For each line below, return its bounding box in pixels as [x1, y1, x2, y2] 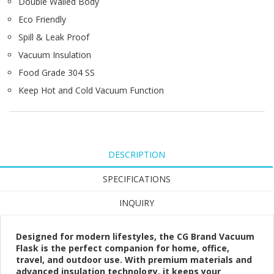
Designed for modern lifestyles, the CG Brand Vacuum [16, 231, 254, 243]
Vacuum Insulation [18, 49, 91, 61]
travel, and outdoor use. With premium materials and [16, 254, 252, 266]
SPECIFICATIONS [102, 173, 171, 185]
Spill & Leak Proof [18, 31, 89, 43]
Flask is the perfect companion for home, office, [16, 242, 229, 254]
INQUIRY [119, 197, 154, 209]
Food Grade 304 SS [18, 67, 95, 79]
